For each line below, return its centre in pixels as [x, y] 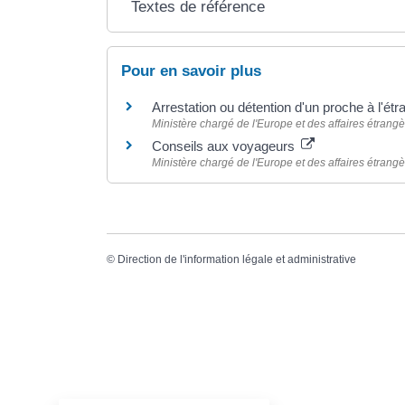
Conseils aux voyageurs [225, 146]
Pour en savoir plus [191, 71]
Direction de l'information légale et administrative [236, 260]
